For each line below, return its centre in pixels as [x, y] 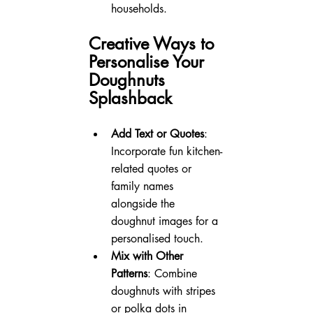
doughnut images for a [166, 221]
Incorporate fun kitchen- [166, 151]
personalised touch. [157, 238]
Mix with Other [148, 256]
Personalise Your [148, 61]
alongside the [144, 203]
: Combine [174, 273]
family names [144, 186]
